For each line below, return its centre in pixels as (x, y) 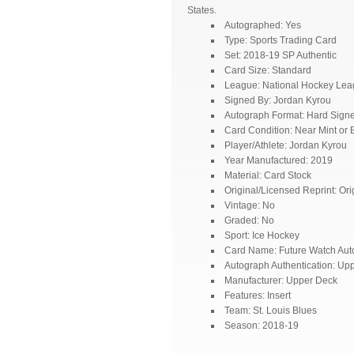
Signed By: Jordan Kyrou (278, 100)
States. (202, 10)
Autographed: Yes (263, 25)
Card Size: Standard (268, 70)
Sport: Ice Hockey (262, 235)
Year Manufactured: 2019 (279, 160)
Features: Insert (258, 295)
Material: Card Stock (268, 175)
